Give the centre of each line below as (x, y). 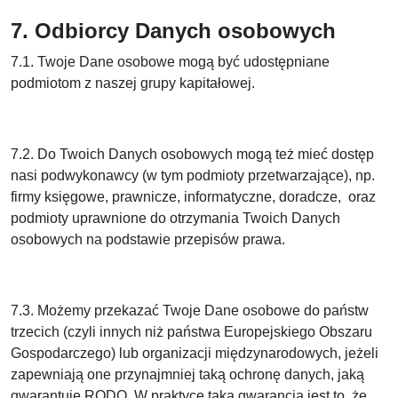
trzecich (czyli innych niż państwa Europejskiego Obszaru (191, 332)
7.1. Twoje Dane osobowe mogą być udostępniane (170, 62)
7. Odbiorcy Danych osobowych (173, 31)
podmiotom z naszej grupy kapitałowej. (133, 83)
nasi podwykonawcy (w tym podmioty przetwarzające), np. (193, 175)
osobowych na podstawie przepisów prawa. (148, 239)
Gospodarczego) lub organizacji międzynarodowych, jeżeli (195, 353)
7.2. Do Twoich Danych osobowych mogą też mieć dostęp (192, 154)
